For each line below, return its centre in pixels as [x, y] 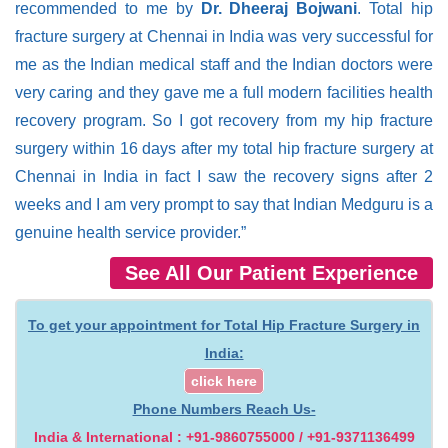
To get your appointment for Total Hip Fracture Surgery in [224, 324]
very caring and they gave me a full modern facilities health [224, 92]
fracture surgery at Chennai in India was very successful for [224, 36]
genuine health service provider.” [130, 232]
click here [224, 380]
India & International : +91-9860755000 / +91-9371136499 [224, 436]
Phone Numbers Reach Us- [224, 408]
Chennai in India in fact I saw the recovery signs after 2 [224, 176]
